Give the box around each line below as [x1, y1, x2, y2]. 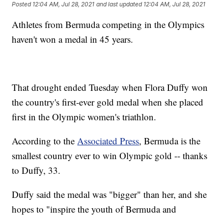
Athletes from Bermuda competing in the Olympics [12, 18, 205, 31]
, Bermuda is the [139, 135, 201, 147]
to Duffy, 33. [12, 164, 61, 177]
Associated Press [77, 135, 139, 147]
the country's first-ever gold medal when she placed [12, 96, 204, 109]
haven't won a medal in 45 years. [12, 33, 134, 46]
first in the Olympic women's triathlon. [12, 110, 157, 123]
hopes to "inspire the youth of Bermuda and [12, 203, 177, 216]
